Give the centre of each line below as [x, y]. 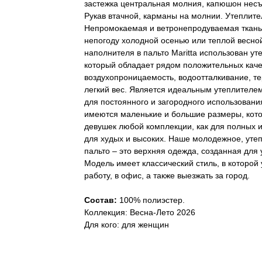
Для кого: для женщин [127, 225]
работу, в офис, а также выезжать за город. [167, 176]
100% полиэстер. [152, 200]
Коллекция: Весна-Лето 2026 [140, 213]
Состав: [102, 200]
